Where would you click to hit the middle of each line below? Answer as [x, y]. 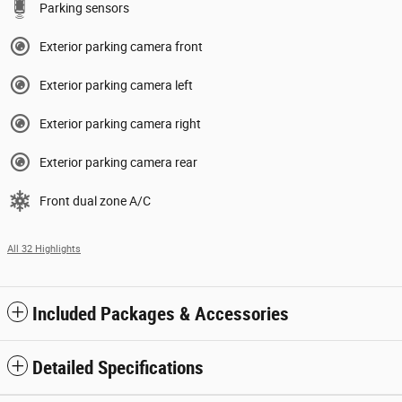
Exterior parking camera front [121, 47]
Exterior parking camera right [120, 124]
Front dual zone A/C [95, 201]
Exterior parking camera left [116, 86]
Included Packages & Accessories [161, 315]
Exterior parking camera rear [118, 163]
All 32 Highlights [44, 249]
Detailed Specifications [118, 368]
